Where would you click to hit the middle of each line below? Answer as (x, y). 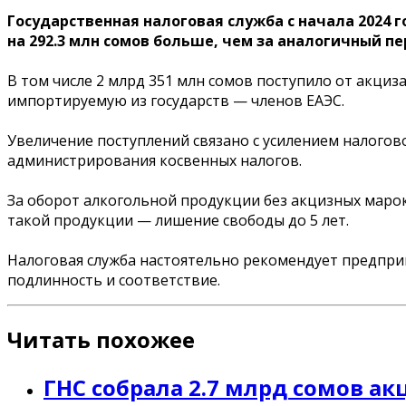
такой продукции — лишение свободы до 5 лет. (180, 220)
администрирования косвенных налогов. (156, 160)
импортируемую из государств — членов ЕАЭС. (178, 100)
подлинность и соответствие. (114, 280)
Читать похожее (101, 339)
